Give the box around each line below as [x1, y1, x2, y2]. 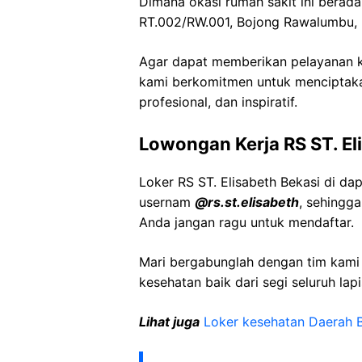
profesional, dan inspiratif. [139, 94, 297, 110]
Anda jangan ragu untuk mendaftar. [139, 214, 354, 230]
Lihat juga [139, 314, 200, 330]
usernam [139, 194, 195, 210]
